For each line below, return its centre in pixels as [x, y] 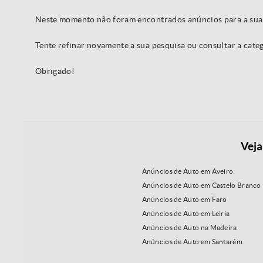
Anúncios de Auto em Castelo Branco [201, 186]
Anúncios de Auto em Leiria [186, 214]
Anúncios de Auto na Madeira [189, 228]
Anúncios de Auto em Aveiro [188, 171]
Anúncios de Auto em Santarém [192, 242]
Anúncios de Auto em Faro [184, 200]
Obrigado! [55, 71]
